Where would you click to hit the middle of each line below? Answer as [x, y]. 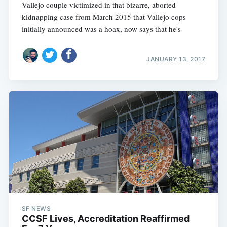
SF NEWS [36, 209]
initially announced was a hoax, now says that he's [101, 29]
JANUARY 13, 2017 [176, 59]
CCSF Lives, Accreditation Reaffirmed [105, 219]
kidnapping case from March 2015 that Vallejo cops [104, 17]
